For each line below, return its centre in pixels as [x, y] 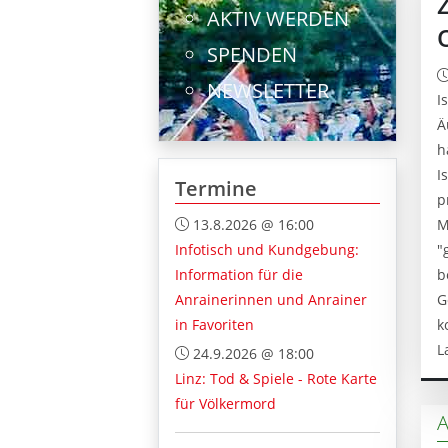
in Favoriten [214, 324]
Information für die [239, 274]
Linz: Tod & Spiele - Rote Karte [276, 378]
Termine [216, 188]
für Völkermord [225, 403]
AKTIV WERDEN [278, 18]
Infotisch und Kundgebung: [267, 249]
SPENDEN [252, 54]
